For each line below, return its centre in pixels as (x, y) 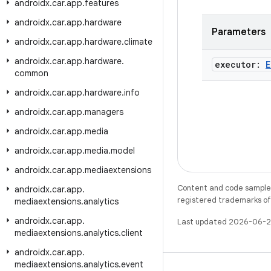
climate (138, 42)
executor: (240, 64)
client (132, 233)
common (31, 73)
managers (104, 112)
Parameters (239, 32)
